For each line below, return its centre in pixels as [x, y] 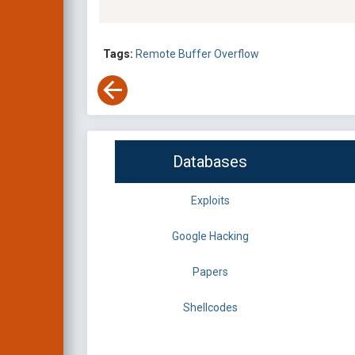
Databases [210, 162]
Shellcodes [210, 308]
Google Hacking [210, 237]
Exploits [210, 201]
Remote [157, 54]
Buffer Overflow [219, 54]
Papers [210, 272]
